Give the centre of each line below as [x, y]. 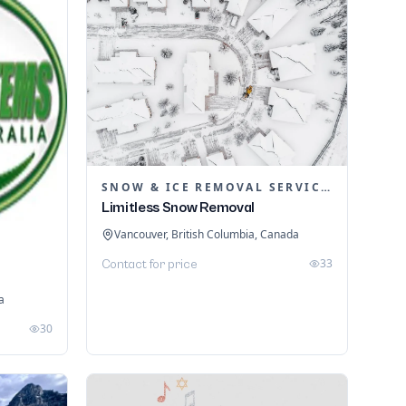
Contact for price [150, 265]
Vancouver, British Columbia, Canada [207, 235]
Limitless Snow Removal [178, 208]
